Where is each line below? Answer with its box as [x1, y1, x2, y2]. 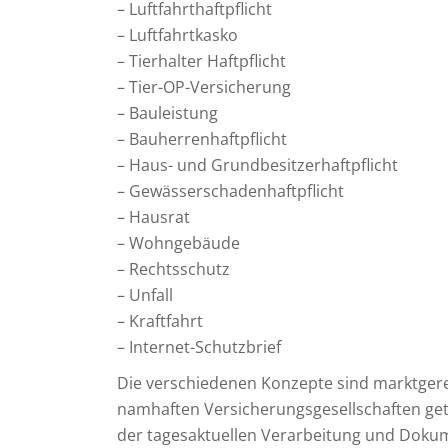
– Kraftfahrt [117, 310, 203, 332]
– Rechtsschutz [117, 258, 230, 280]
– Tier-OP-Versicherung [117, 76, 291, 98]
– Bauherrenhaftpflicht [117, 128, 287, 150]
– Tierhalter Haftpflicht [117, 50, 286, 72]
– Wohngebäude [117, 232, 240, 254]
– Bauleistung [117, 102, 218, 124]
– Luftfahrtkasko [117, 24, 238, 46]
